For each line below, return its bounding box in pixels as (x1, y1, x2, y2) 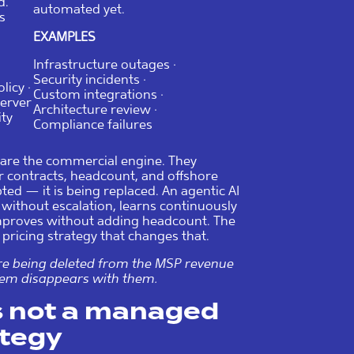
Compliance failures (33, 116, 153, 132)
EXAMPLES (33, 28, 96, 44)
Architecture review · (33, 101, 157, 117)
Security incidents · (33, 71, 146, 87)
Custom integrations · (33, 86, 164, 102)
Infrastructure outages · (33, 56, 176, 72)
